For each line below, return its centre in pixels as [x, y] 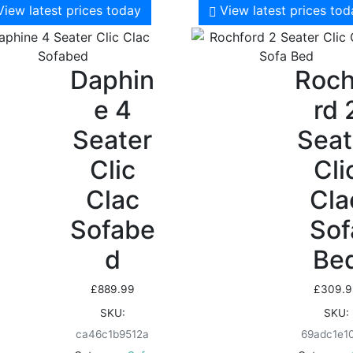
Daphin [113, 80]
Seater [113, 140]
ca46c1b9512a [113, 334]
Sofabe [112, 230]
